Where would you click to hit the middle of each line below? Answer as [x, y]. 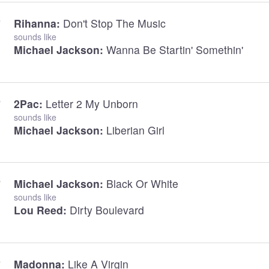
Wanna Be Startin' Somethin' [174, 49]
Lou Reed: [40, 210]
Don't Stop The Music [114, 23]
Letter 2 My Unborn [92, 103]
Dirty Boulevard [107, 210]
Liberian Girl [135, 130]
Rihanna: [37, 23]
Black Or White [142, 184]
